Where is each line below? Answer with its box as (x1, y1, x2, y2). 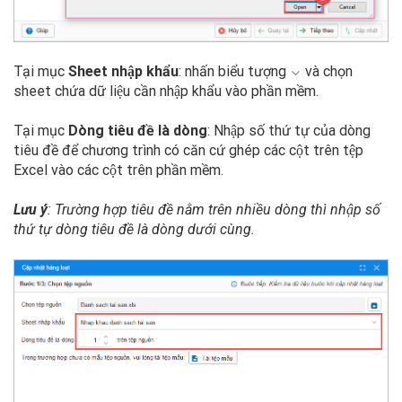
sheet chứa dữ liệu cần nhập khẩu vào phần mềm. (13, 83, 319, 100)
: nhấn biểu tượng (179, 63, 290, 81)
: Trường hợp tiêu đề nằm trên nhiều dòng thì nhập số (48, 201, 380, 219)
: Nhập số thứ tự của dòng (207, 122, 371, 140)
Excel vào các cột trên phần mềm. (13, 162, 223, 179)
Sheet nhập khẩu (68, 63, 179, 81)
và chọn (301, 63, 353, 81)
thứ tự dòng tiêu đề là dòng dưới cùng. (13, 221, 255, 239)
